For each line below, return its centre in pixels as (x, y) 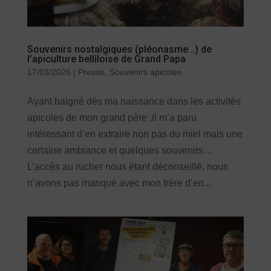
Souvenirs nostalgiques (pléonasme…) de (119, 50)
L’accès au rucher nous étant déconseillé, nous (127, 167)
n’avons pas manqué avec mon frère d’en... (119, 183)
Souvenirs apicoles (145, 72)
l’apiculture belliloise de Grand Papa (106, 59)
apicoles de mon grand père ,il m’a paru (112, 118)
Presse (91, 72)
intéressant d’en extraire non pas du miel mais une (135, 134)
